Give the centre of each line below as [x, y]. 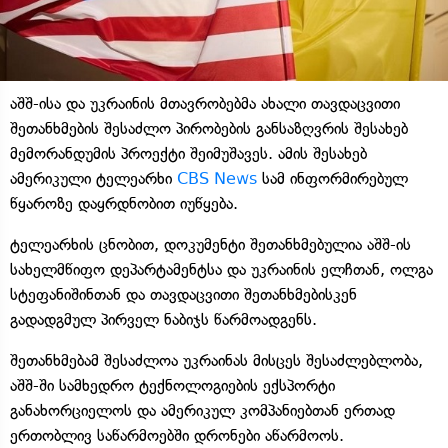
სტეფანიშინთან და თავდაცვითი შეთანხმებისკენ [183, 294]
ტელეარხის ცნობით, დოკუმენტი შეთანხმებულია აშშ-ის [210, 244]
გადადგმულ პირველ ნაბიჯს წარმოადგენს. [163, 319]
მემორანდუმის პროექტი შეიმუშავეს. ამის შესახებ [188, 153]
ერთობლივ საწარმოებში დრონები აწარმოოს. [177, 435]
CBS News [217, 178]
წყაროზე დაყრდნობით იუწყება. [124, 203]
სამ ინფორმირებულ [332, 178]
